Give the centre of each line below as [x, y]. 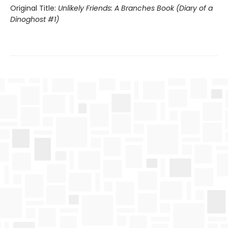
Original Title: [34, 8]
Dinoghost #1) [35, 19]
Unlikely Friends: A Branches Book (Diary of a [135, 8]
